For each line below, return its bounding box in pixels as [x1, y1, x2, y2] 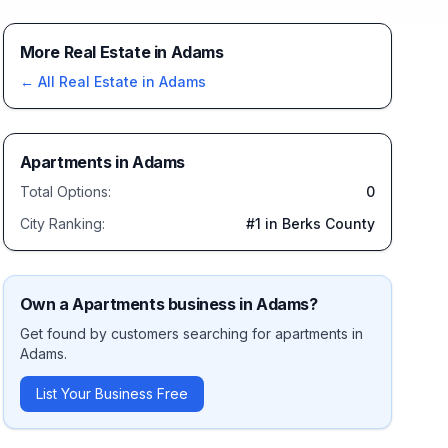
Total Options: [19, 183, 111, 200]
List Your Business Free [35, 385, 188, 402]
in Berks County [260, 215, 375, 232]
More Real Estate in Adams [19, 42, 224, 62]
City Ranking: [19, 215, 105, 232]
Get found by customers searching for [19, 325, 275, 342]
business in [164, 294, 257, 314]
